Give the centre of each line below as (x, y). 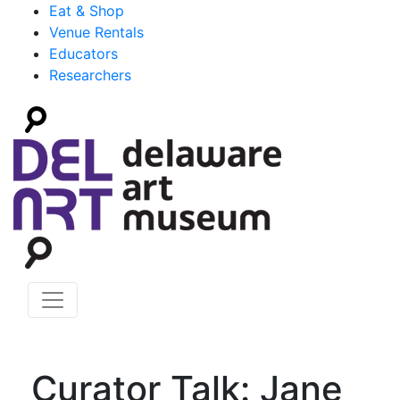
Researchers (90, 75)
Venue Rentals (96, 32)
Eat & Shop (87, 11)
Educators (83, 54)
